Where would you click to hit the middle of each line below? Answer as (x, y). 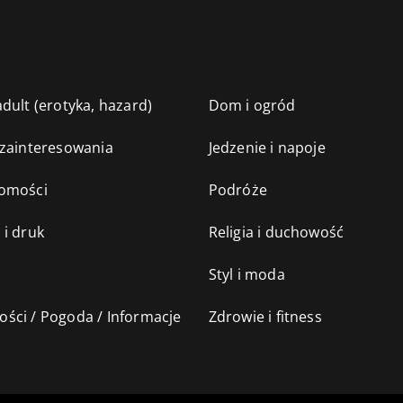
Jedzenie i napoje (267, 148)
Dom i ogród (252, 106)
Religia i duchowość (276, 233)
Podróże (237, 190)
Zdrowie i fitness (265, 317)
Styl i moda (246, 275)
